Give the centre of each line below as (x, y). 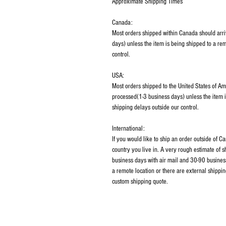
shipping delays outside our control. (155, 107)
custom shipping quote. (140, 182)
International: (128, 129)
